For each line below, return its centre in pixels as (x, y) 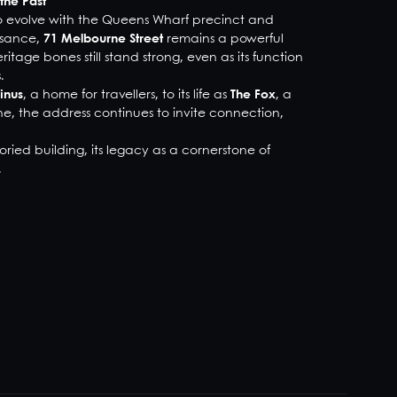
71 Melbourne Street (103, 39)
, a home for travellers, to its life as (126, 95)
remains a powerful (223, 39)
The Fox (253, 95)
